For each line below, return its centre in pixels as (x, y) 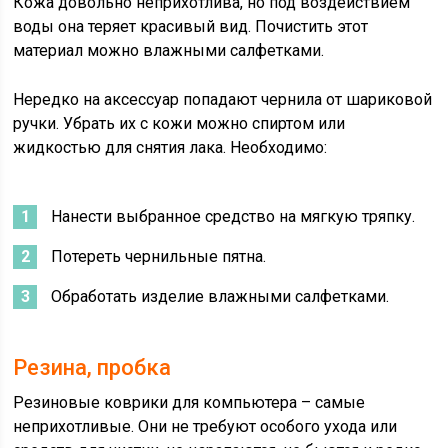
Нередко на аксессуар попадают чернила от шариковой (223, 100)
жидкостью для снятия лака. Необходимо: (170, 148)
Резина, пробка (92, 368)
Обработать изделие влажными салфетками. (220, 297)
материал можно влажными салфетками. (169, 51)
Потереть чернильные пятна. (159, 257)
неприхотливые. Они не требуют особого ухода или (205, 427)
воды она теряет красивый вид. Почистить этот (191, 27)
